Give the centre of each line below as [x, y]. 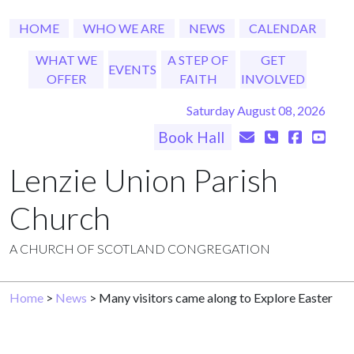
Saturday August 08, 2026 [256, 110]
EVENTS [133, 69]
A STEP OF [198, 60]
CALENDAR [282, 28]
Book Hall [193, 137]
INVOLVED [273, 79]
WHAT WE [66, 60]
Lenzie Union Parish [144, 180]
